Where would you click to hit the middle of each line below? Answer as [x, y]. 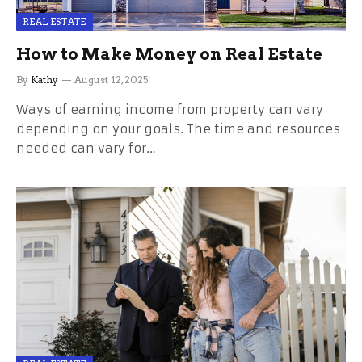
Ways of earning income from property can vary [170, 109]
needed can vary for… [86, 148]
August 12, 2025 [111, 80]
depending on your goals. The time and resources [178, 129]
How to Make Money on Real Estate [169, 54]
